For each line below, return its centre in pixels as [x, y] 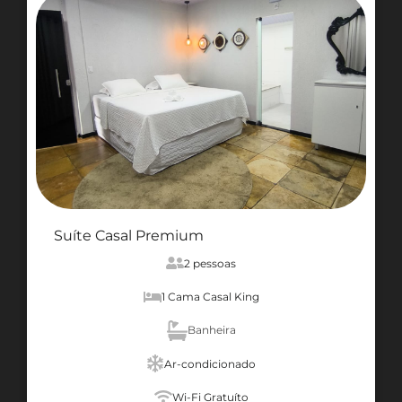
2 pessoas [210, 263]
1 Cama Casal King [210, 296]
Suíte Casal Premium [129, 235]
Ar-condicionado [210, 363]
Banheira [211, 330]
